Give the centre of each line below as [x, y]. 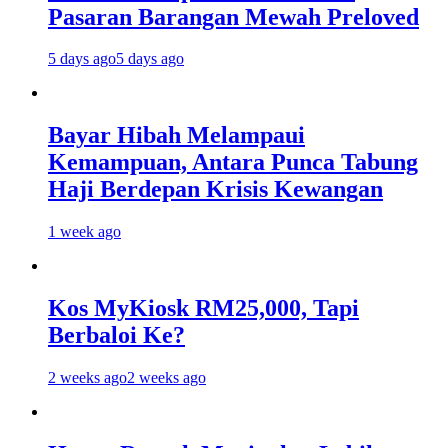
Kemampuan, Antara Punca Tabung [233, 162]
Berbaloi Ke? [116, 335]
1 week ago [84, 232]
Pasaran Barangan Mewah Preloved [233, 16]
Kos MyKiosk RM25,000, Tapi [203, 308]
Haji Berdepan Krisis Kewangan [215, 189]
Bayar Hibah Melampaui [176, 135]
